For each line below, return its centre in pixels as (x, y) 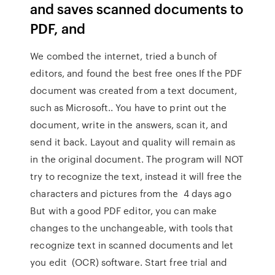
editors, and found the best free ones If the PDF (136, 73)
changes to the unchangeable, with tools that (132, 228)
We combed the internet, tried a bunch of (124, 56)
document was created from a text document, (134, 90)
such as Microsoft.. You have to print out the (128, 107)
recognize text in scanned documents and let (132, 245)
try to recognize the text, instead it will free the (136, 176)
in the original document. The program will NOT (137, 159)
